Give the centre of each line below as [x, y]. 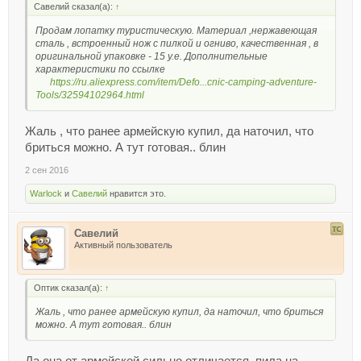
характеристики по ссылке [100, 70]
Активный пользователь [123, 245]
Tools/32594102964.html [90, 95]
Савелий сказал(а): [75, 7]
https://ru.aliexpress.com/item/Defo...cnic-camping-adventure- [183, 83]
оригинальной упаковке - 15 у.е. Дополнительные [151, 57]
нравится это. [137, 194]
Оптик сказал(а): [69, 288]
